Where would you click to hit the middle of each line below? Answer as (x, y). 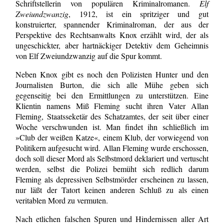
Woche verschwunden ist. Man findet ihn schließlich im (112, 127)
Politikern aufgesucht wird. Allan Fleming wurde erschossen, (112, 148)
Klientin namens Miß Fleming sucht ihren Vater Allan (112, 106)
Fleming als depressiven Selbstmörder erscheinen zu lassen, (112, 179)
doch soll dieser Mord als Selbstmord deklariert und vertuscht (112, 158)
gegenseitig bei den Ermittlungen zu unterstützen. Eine (112, 95)
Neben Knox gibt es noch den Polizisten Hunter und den (112, 74)
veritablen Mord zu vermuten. (62, 200)
